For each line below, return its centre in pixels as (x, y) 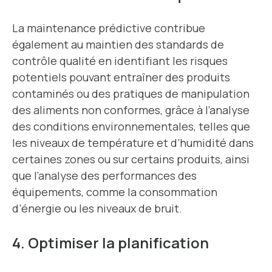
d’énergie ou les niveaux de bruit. (97, 209)
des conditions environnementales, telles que (131, 127)
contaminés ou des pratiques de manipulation (131, 94)
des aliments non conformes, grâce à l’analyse (131, 110)
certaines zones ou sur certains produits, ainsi (131, 159)
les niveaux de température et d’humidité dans (133, 143)
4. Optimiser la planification (110, 243)
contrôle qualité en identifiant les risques (120, 61)
